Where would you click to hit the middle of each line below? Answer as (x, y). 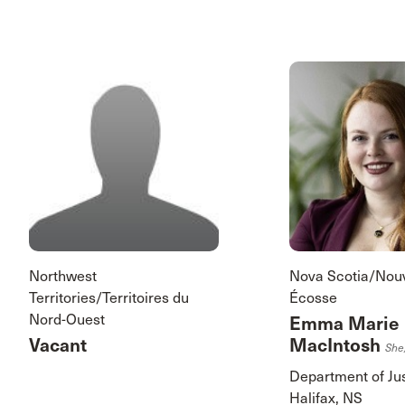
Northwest (63, 277)
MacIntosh (338, 346)
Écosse (314, 298)
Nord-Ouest (67, 320)
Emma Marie (344, 325)
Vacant (58, 346)
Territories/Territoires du (109, 298)
